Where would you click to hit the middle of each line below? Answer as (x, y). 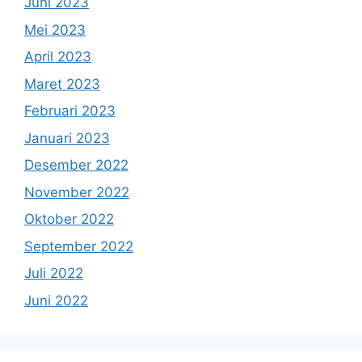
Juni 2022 (56, 300)
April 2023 (58, 57)
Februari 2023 (70, 111)
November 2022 (77, 192)
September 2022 (79, 246)
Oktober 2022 (69, 219)
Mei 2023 (55, 29)
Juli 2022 (54, 274)
